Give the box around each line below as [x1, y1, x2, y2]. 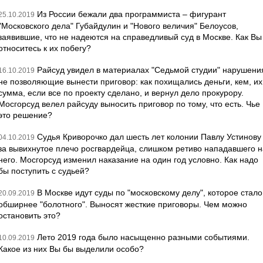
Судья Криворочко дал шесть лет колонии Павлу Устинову [37, 132, 261, 141]
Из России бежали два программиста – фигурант [37, 9, 226, 19]
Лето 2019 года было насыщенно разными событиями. [37, 232, 249, 242]
